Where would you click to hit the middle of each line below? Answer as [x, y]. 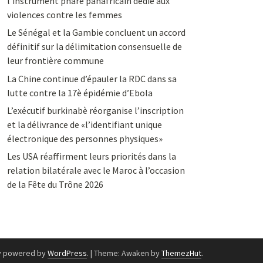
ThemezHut [181, 253]
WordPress [67, 253]
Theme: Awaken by [128, 253]
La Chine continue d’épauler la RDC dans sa [92, 78]
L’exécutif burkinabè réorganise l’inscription [95, 110]
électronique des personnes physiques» [85, 138]
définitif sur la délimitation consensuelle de [94, 47]
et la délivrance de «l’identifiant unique [84, 124]
